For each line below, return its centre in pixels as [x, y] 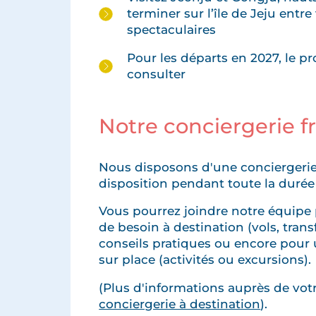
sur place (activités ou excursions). [205, 260]
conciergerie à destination [180, 304]
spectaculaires [172, 30]
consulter [157, 74]
